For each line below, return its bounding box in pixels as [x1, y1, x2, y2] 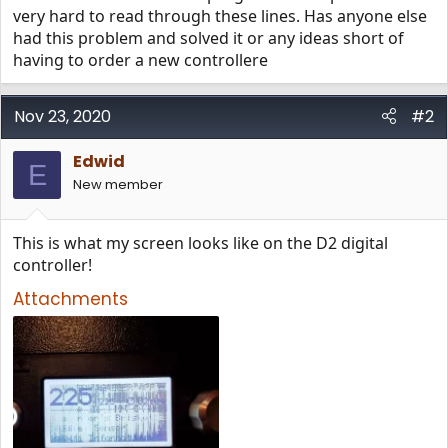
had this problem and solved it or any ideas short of [13, 27, 404, 49]
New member [73, 175, 163, 194]
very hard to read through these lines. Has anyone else [13, 5, 427, 27]
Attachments [13, 287, 128, 311]
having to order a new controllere [13, 49, 268, 71]
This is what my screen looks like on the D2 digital [13, 232, 388, 254]
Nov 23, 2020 [14, 105, 111, 128]
